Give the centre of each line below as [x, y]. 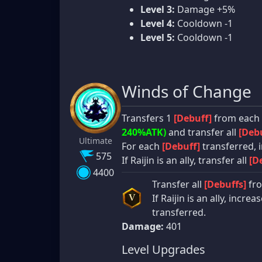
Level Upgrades [163, 249]
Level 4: [158, 23]
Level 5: [158, 37]
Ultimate [95, 140]
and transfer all [202, 132]
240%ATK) [144, 132]
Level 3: [158, 9]
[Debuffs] [225, 184]
